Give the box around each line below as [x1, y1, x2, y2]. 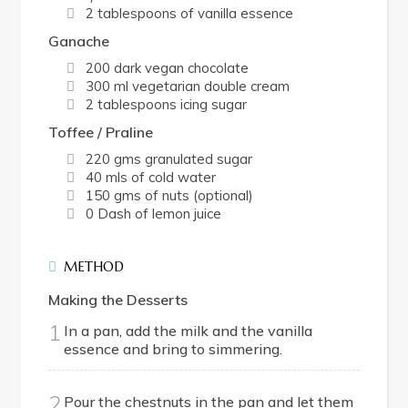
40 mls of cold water [86, 168, 216, 187]
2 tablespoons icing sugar [86, 96, 247, 114]
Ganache [48, 32, 109, 51]
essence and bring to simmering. [64, 340, 287, 359]
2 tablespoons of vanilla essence [86, 5, 293, 23]
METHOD [63, 258, 124, 276]
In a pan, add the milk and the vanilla [64, 321, 313, 341]
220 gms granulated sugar [86, 150, 252, 168]
